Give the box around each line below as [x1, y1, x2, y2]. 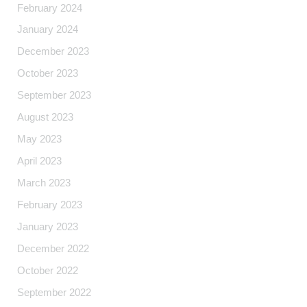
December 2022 [17, 243, 90, 254]
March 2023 [17, 177, 71, 189]
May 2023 [17, 134, 62, 145]
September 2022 [17, 286, 92, 298]
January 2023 [17, 221, 79, 232]
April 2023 [17, 156, 62, 167]
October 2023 [17, 68, 79, 79]
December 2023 [17, 46, 90, 58]
